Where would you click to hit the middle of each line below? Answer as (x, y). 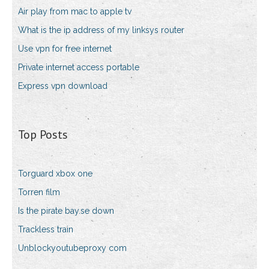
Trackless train (46, 230)
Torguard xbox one (55, 174)
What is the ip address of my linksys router (101, 30)
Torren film (39, 192)
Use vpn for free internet (65, 49)
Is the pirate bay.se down (66, 211)
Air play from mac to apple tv (75, 12)
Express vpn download (63, 86)
